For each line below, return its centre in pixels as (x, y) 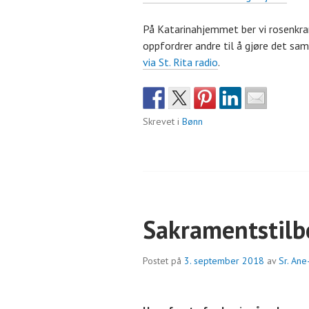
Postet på (163, 261)
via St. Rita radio (180, 62)
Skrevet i (162, 122)
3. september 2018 (224, 261)
